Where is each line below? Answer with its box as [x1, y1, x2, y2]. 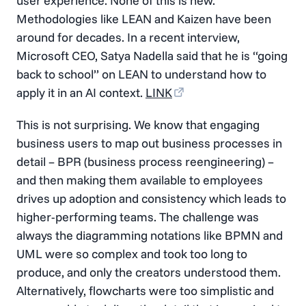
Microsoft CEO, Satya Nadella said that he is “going [16, 47, 288, 64]
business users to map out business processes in [16, 135, 282, 151]
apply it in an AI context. [16, 84, 145, 100]
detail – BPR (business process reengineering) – [16, 153, 274, 169]
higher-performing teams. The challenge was [16, 208, 259, 225]
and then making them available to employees [16, 171, 263, 188]
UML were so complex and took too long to [16, 245, 247, 262]
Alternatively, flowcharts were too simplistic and [16, 282, 274, 298]
